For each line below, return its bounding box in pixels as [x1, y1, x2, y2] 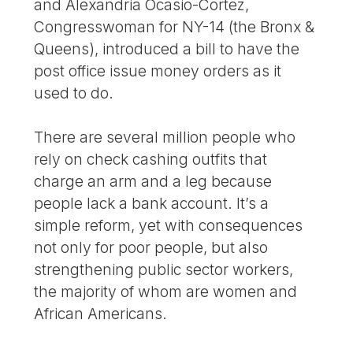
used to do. [34, 83, 114, 102]
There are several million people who [34, 128, 296, 147]
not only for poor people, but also [34, 238, 269, 258]
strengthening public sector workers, [34, 260, 294, 280]
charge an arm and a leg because [34, 172, 273, 191]
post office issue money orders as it [34, 61, 282, 80]
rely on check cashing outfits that [34, 150, 268, 169]
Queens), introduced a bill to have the [34, 39, 300, 58]
